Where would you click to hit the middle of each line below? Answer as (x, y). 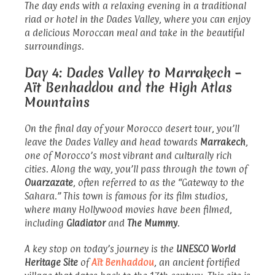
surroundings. (54, 46)
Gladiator (86, 223)
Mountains (57, 102)
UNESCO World (206, 249)
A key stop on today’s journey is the (100, 249)
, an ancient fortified (197, 262)
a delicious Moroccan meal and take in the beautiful (134, 33)
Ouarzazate (49, 182)
